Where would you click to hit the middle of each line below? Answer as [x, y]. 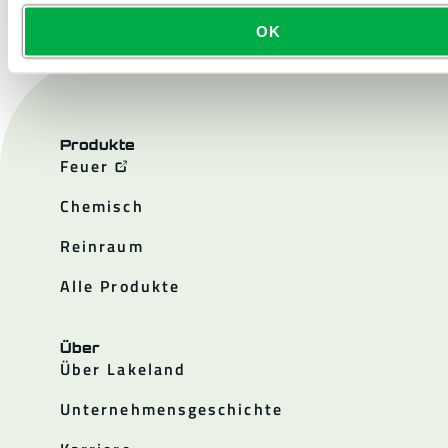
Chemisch [102, 206]
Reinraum [102, 246]
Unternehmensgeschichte [171, 409]
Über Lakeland [123, 369]
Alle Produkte [120, 286]
